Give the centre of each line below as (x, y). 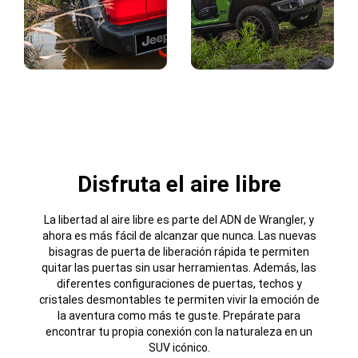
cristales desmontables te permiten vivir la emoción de (179, 299)
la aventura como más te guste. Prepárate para (179, 315)
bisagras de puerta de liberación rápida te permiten (179, 251)
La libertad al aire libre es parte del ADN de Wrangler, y (179, 219)
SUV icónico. (179, 347)
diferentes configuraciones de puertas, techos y (179, 283)
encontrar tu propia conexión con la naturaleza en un (179, 331)
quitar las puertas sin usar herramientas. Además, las (179, 267)
